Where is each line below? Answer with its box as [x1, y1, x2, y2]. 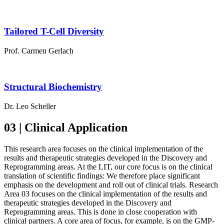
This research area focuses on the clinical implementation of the [4, 144, 203, 153]
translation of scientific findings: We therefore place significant [4, 171, 200, 180]
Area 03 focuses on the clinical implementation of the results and [4, 189, 207, 198]
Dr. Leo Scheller [4, 102, 56, 111]
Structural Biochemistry [4, 81, 102, 92]
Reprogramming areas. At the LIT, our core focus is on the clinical [4, 162, 212, 171]
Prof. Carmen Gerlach [4, 46, 73, 55]
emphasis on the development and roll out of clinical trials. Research [4, 180, 218, 189]
